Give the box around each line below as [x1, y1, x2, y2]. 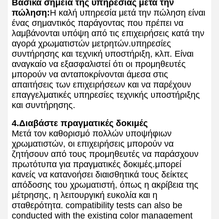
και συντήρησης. [12, 100, 75, 110]
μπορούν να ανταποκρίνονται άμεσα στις [12, 69, 168, 80]
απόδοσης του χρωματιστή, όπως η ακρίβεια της [12, 180, 198, 190]
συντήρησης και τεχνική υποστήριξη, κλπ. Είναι [12, 49, 194, 59]
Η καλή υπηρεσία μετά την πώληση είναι [50, 8, 205, 18]
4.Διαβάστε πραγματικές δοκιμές [12, 118, 148, 129]
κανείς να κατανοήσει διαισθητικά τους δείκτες [12, 170, 188, 180]
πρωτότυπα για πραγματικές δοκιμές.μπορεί [12, 159, 181, 170]
